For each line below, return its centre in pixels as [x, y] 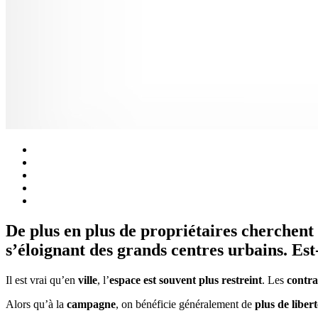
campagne [90, 304]
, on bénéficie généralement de [185, 304]
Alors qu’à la [35, 304]
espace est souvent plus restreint [186, 280]
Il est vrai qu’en [40, 280]
